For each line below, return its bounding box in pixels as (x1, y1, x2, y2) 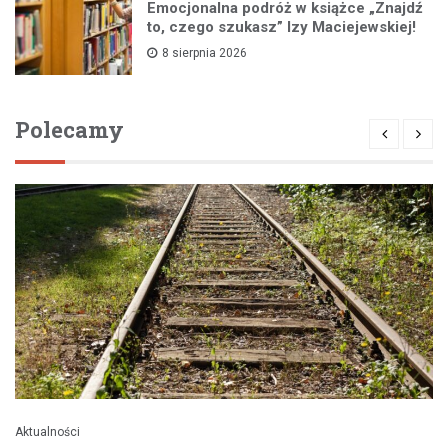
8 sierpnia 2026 (162, 45, 248, 60)
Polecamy (15, 115, 124, 145)
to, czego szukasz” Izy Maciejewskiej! (147, 17, 417, 36)
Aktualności (15, 425, 80, 440)
